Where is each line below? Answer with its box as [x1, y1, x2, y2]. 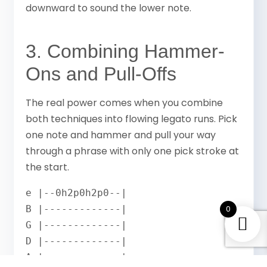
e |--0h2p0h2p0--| [26, 187, 128, 198]
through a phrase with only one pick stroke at [26, 144, 240, 158]
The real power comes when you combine [26, 95, 223, 110]
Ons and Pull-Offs [26, 63, 177, 85]
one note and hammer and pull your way [26, 128, 216, 142]
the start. [26, 160, 70, 174]
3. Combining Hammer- [26, 40, 225, 62]
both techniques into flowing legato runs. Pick [26, 111, 238, 126]
